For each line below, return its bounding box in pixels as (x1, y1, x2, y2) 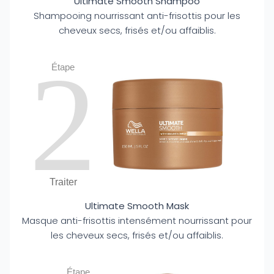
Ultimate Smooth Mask (85, 199, 189, 212)
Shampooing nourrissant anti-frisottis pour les (34, 9, 240, 22)
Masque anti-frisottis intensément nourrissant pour (22, 214, 252, 227)
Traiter (49, 177, 77, 187)
